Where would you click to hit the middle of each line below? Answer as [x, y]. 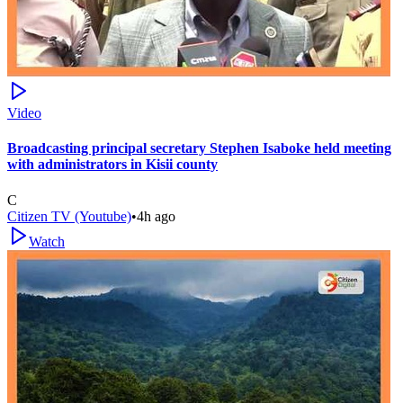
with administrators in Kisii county [112, 165]
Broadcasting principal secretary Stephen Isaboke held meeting [199, 148]
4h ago [156, 216]
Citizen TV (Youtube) [69, 216]
